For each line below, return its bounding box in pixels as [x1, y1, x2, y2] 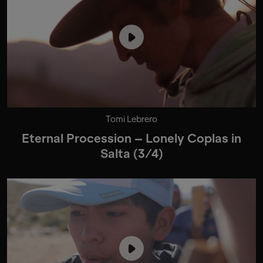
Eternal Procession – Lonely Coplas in [22, 131, 241, 146]
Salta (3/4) [100, 146, 163, 161]
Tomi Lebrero [106, 113, 157, 124]
